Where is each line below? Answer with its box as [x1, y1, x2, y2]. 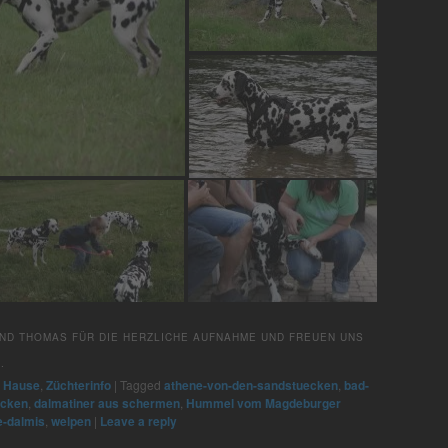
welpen [51, 411, 91, 430]
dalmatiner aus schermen [34, 393, 180, 412]
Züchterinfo [46, 375, 111, 394]
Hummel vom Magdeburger [186, 393, 341, 412]
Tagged [120, 375, 161, 393]
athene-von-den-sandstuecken [164, 375, 338, 394]
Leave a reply [100, 411, 177, 430]
